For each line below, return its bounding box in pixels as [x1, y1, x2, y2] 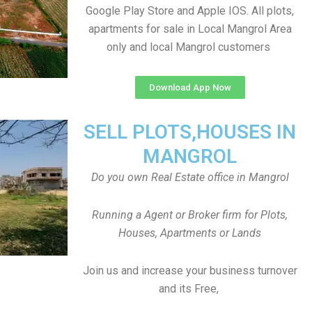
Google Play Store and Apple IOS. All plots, [86, 4, 294, 17]
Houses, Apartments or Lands [118, 226, 261, 240]
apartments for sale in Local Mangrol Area [88, 22, 292, 36]
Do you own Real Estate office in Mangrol [91, 171, 289, 184]
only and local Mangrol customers [107, 40, 273, 54]
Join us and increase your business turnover [82, 264, 297, 277]
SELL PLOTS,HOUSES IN [84, 120, 296, 143]
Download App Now [148, 82, 231, 93]
